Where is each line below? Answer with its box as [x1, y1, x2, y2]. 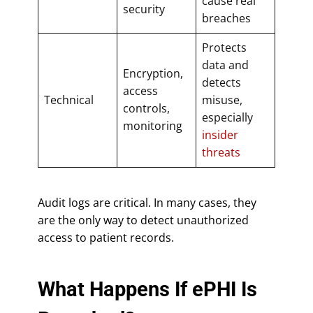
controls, [123, 100, 170, 116]
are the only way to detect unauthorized [38, 212, 249, 228]
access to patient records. [38, 229, 174, 245]
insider [202, 126, 238, 143]
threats [202, 144, 240, 160]
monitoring [123, 117, 182, 133]
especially [202, 109, 253, 125]
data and [202, 57, 249, 73]
